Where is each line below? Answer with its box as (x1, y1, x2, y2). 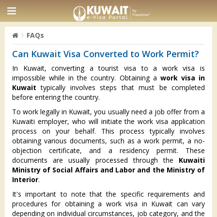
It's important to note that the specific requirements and (12, 189, 205, 199)
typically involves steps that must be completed (36, 83, 205, 92)
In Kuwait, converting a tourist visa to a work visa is (12, 63, 205, 73)
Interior (12, 175, 38, 184)
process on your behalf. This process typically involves (12, 126, 205, 136)
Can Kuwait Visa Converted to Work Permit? (12, 48, 199, 60)
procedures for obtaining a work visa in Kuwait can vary (12, 199, 205, 208)
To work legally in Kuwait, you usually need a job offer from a (12, 107, 205, 116)
